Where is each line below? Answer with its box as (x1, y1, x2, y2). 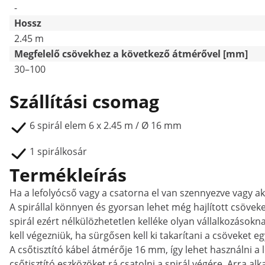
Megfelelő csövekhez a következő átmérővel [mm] (14, 47, 248, 60)
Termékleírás (9, 163, 127, 187)
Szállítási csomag (9, 89, 159, 114)
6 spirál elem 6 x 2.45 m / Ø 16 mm (30, 119, 182, 132)
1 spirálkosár (30, 145, 87, 158)
